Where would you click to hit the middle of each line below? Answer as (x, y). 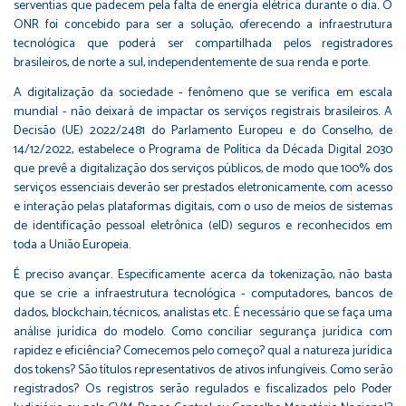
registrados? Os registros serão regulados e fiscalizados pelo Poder (203, 389)
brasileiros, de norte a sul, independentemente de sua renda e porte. (192, 63)
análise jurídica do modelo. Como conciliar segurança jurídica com (203, 332)
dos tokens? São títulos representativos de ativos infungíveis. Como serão (203, 370)
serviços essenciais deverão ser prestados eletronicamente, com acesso (203, 188)
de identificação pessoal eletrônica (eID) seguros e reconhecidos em (203, 226)
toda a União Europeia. (72, 245)
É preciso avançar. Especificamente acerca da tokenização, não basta (203, 275)
